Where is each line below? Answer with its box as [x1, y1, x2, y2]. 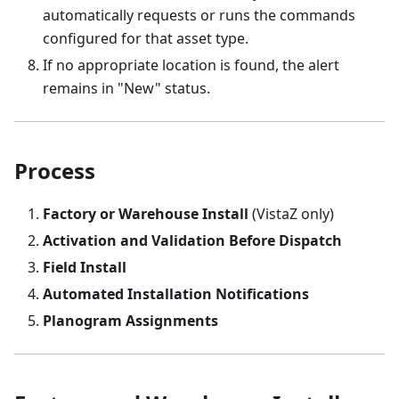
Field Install [43, 257, 126, 277]
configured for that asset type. [43, 28, 248, 48]
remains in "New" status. [43, 78, 210, 98]
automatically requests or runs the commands [43, 5, 355, 25]
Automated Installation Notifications [43, 284, 309, 304]
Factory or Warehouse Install [43, 204, 248, 224]
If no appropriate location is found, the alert [43, 55, 339, 75]
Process [14, 156, 95, 185]
